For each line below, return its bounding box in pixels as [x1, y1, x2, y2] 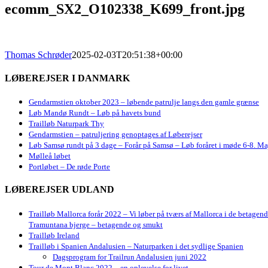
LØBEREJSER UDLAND [5, 184, 114, 195]
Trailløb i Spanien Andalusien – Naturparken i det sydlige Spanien [29, 241, 243, 251]
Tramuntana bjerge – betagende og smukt [29, 220, 163, 229]
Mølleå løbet [29, 151, 71, 161]
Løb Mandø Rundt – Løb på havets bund [29, 108, 161, 118]
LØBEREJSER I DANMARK [5, 72, 130, 83]
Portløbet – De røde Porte [29, 162, 110, 172]
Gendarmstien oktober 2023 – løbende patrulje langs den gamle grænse [29, 98, 259, 107]
